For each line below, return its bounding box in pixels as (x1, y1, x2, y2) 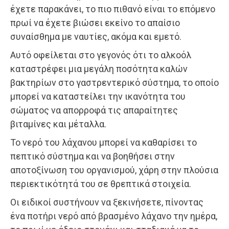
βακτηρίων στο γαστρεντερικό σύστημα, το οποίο (10, 77, 219, 88)
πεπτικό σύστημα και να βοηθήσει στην (10, 150, 175, 162)
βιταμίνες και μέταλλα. (10, 118, 106, 129)
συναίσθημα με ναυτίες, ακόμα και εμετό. (10, 31, 181, 42)
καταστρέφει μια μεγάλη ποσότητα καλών (10, 63, 188, 74)
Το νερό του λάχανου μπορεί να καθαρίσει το (10, 136, 197, 148)
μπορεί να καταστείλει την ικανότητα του (10, 90, 186, 102)
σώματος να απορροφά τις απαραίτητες (10, 104, 178, 116)
